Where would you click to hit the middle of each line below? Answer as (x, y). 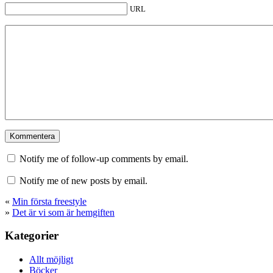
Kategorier (32, 236)
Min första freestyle (49, 201)
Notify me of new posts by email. (83, 180)
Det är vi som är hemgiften (63, 212)
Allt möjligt (51, 259)
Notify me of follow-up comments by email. (104, 158)
